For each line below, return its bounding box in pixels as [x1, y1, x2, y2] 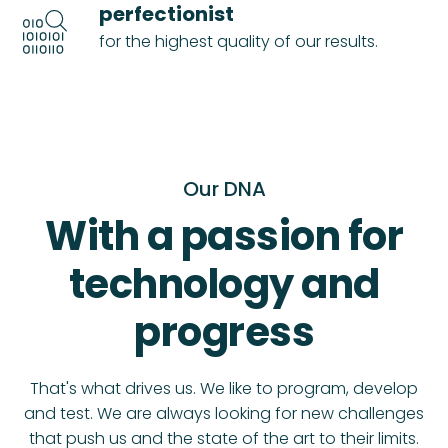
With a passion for [45, 208, 403, 264]
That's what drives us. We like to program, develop [30, 377, 418, 400]
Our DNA [182, 175, 266, 203]
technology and [68, 256, 380, 312]
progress [134, 304, 314, 360]
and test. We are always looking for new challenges [24, 402, 424, 425]
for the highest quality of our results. [99, 30, 378, 53]
